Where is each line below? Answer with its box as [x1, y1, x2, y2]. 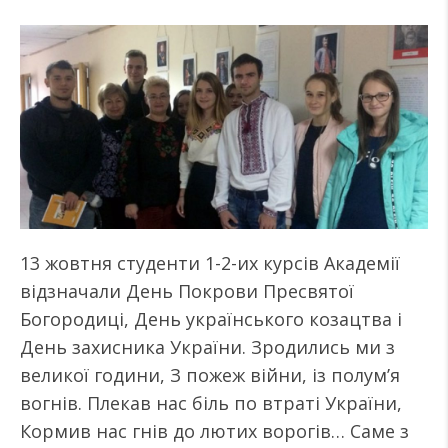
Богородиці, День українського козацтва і [20, 307, 402, 331]
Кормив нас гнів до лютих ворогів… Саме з [20, 419, 409, 443]
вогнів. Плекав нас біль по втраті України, [20, 391, 402, 415]
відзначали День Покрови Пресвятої [20, 279, 354, 303]
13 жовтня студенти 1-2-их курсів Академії [20, 251, 400, 275]
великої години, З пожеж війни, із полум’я [20, 363, 400, 387]
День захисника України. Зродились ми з [20, 335, 395, 359]
